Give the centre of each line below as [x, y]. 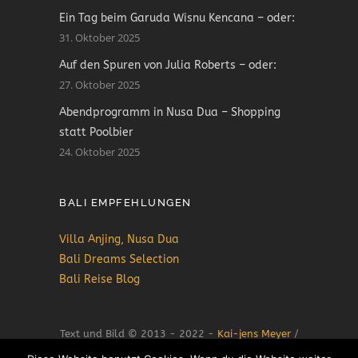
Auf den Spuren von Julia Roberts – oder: [168, 65]
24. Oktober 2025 [99, 151]
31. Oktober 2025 [99, 37]
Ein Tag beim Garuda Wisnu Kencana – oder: [177, 18]
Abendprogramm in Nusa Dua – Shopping [170, 112]
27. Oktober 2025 [99, 84]
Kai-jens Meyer [254, 333]
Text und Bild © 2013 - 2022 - [138, 333]
